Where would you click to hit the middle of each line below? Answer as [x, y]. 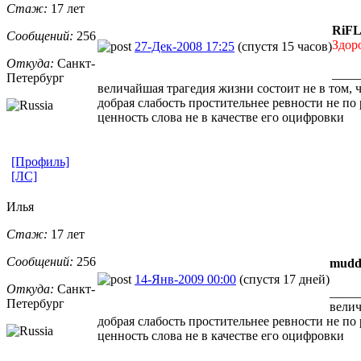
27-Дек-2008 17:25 [185, 46]
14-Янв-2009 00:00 [185, 279]
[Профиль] [40, 161]
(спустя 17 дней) [284, 279]
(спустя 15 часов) [285, 46]
